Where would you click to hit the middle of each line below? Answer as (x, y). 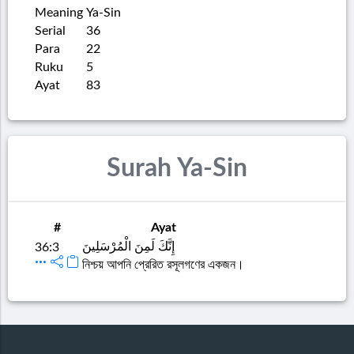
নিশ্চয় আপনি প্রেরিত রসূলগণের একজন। (163, 264)
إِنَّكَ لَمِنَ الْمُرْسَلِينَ (128, 246)
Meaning (59, 12)
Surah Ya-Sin (177, 169)
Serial (50, 30)
